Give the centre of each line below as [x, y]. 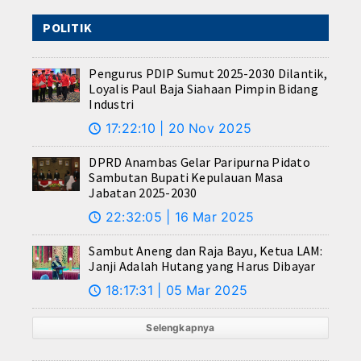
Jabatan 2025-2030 [143, 193]
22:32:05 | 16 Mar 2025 [178, 217]
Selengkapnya [180, 328]
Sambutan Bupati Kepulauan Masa [186, 178]
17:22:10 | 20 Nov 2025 [176, 129]
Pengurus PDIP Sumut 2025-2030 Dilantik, [208, 74]
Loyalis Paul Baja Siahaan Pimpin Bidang [203, 89]
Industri [112, 104]
